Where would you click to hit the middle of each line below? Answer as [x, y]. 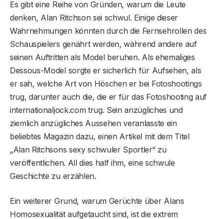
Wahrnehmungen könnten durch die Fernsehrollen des [108, 31]
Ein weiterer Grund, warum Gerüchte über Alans [97, 201]
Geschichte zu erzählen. [53, 176]
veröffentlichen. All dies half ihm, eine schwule [92, 163]
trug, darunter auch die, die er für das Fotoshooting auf [109, 97]
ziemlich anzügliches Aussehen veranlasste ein [93, 123]
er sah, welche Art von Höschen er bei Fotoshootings [106, 84]
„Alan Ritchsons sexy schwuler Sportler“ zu [88, 150]
